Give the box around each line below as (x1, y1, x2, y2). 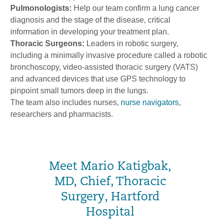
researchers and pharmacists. (10, 110, 113, 118)
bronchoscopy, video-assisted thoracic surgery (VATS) (10, 63, 198, 71)
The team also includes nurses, (10, 98, 121, 107)
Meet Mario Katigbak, (49, 161, 171, 173)
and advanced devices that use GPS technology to (10, 75, 186, 83)
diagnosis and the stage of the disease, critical (10, 16, 170, 24)
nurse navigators (121, 98, 179, 107)
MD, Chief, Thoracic (54, 176, 166, 188)
